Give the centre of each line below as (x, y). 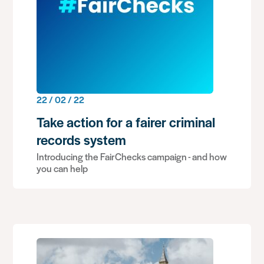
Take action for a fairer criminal (126, 122)
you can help (62, 168)
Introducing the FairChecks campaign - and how (132, 156)
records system (82, 140)
